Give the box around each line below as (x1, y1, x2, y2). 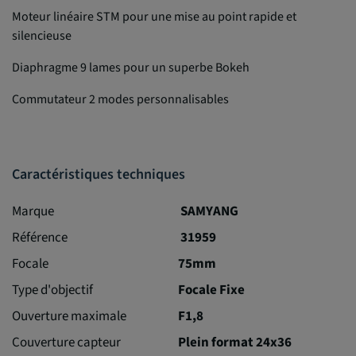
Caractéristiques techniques (12, 164, 185, 184)
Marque (12, 201, 54, 221)
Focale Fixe (178, 280, 245, 300)
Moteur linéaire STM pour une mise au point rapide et (12, 7, 296, 25)
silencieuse (12, 26, 72, 44)
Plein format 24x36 (178, 332, 292, 352)
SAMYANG (180, 201, 238, 221)
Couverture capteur (12, 332, 121, 352)
